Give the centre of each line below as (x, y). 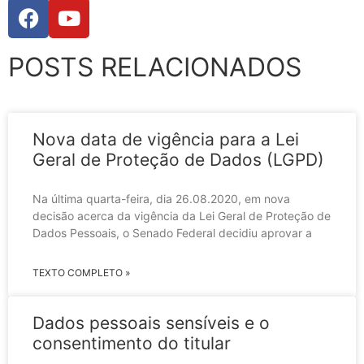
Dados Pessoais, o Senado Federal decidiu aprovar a (172, 233)
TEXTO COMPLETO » (81, 273)
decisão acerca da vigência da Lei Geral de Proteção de (182, 216)
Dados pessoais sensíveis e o (151, 323)
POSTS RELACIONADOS (155, 67)
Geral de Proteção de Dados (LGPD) (178, 160)
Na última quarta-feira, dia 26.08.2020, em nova (161, 199)
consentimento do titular (132, 344)
